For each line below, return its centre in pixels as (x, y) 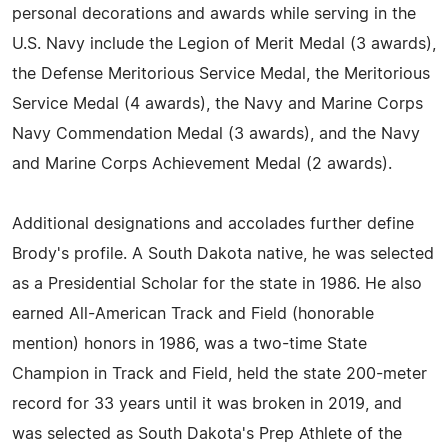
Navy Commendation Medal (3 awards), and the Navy (216, 134)
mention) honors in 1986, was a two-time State (189, 344)
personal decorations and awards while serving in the (214, 14)
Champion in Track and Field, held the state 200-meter (219, 374)
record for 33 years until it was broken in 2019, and (207, 404)
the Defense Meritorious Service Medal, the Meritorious (221, 74)
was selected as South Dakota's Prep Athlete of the (207, 434)
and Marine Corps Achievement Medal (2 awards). (202, 164)
